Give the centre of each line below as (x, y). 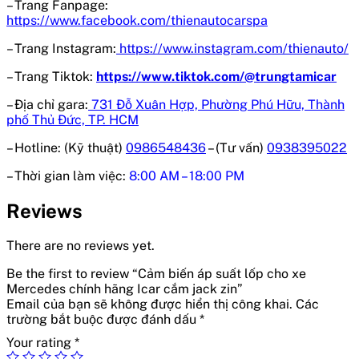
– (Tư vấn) (236, 147)
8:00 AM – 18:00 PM (187, 175)
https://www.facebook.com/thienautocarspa (137, 20)
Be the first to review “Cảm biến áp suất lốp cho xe (156, 273)
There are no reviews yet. (81, 245)
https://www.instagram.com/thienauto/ (234, 48)
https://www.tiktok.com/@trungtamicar (216, 76)
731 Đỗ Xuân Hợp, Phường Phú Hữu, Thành (218, 104)
